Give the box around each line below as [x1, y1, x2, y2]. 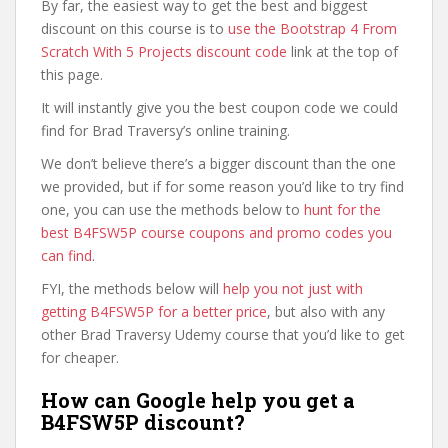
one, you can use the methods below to [41, 200, 304, 219]
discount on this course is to [41, 19, 228, 38]
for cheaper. [41, 348, 119, 367]
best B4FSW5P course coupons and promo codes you [41, 223, 392, 242]
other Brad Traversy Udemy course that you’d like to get [41, 325, 405, 344]
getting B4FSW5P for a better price [41, 302, 267, 321]
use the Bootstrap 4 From [228, 19, 397, 38]
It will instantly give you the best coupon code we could [41, 98, 398, 117]
